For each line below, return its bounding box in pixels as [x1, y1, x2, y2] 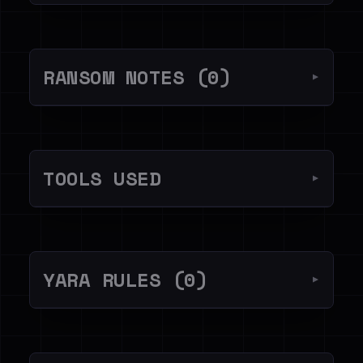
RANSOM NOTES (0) [43, 62, 232, 92]
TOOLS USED [43, 164, 161, 193]
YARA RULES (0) [43, 265, 208, 294]
